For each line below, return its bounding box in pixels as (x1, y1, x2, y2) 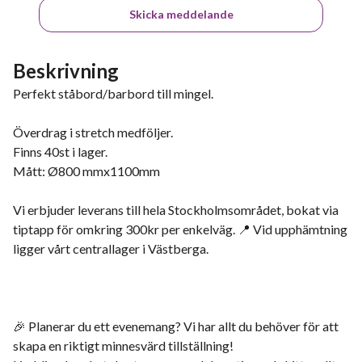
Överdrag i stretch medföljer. (13, 124, 173, 140)
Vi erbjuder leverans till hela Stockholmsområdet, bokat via (13, 202, 339, 217)
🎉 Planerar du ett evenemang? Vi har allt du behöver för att (13, 318, 339, 334)
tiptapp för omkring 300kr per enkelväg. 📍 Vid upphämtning (13, 221, 347, 237)
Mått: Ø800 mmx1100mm (13, 163, 160, 179)
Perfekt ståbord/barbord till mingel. (13, 86, 213, 101)
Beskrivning (13, 59, 119, 82)
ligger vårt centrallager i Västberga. (13, 241, 208, 256)
